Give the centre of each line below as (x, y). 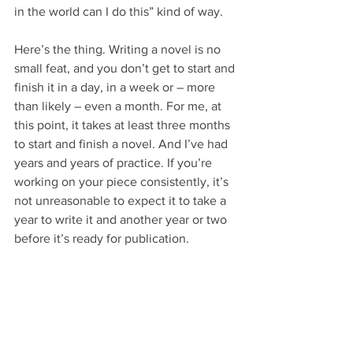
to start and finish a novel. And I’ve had (123, 143)
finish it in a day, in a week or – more (116, 87)
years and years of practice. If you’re (115, 162)
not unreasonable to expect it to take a (122, 200)
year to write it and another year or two (122, 219)
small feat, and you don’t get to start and (126, 68)
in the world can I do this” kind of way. (119, 11)
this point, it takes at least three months (124, 124)
